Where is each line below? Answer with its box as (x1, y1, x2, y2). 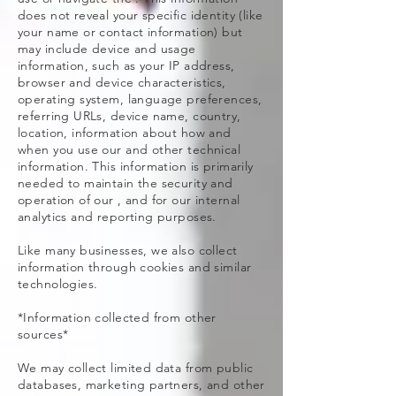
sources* (18, 326, 69, 342)
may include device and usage (18, 41, 196, 57)
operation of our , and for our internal (18, 192, 240, 208)
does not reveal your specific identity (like (18, 7, 263, 23)
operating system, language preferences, (18, 91, 263, 107)
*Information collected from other (18, 309, 217, 325)
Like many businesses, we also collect (18, 242, 238, 258)
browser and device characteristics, (18, 74, 226, 90)
